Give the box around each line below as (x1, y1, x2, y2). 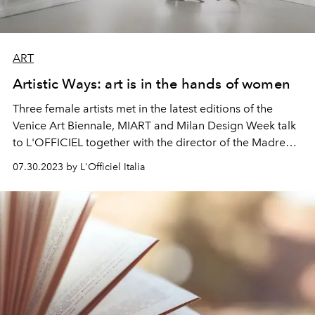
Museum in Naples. (13, 152, 110, 166)
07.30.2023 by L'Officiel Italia (13, 160, 145, 173)
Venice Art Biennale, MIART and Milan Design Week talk (13, 118, 296, 132)
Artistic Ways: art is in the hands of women (13, 75, 290, 92)
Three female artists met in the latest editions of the (13, 101, 273, 115)
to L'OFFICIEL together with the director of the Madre (13, 135, 285, 149)
